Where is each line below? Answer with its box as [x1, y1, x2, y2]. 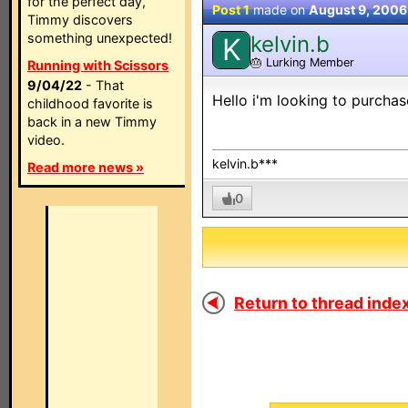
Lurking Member [262, 55, 354, 69]
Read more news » [27, 159, 144, 175]
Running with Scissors [27, 57, 168, 73]
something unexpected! [27, 30, 172, 46]
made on [250, 2, 309, 17]
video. [27, 132, 65, 148]
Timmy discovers [27, 12, 133, 27]
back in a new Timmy [27, 114, 157, 129]
